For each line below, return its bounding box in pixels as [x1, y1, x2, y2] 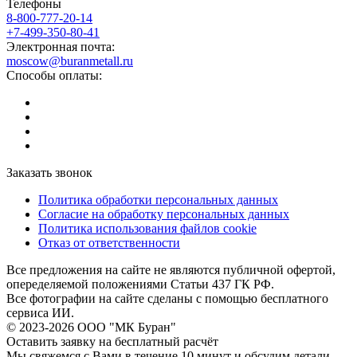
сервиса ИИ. [6, 305, 74, 320]
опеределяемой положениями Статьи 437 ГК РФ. [6, 277, 274, 291]
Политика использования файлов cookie [38, 221, 257, 235]
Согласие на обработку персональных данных [38, 206, 289, 221]
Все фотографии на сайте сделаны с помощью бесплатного [6, 291, 328, 305]
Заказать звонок [6, 165, 92, 179]
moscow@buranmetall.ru [6, 53, 133, 68]
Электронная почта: [6, 39, 115, 53]
